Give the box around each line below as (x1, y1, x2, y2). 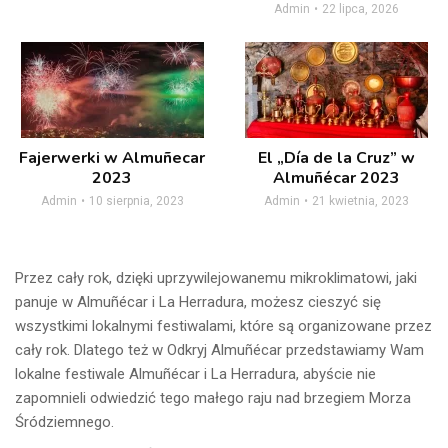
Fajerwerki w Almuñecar (19, 146, 205, 169)
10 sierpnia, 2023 (88, 193, 184, 208)
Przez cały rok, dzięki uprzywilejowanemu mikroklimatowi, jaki (15, 268, 417, 287)
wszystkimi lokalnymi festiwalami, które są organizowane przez (15, 316, 432, 335)
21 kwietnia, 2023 (311, 193, 409, 208)
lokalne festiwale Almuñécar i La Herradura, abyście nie (15, 364, 376, 383)
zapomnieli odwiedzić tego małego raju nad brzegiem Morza (15, 388, 411, 407)
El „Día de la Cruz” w (257, 146, 415, 169)
